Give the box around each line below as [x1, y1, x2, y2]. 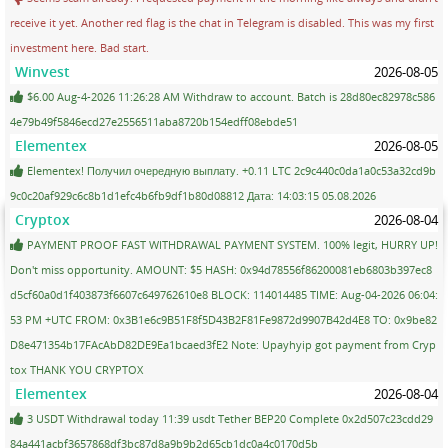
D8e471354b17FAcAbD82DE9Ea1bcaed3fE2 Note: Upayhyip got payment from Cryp [10, 336, 436, 352]
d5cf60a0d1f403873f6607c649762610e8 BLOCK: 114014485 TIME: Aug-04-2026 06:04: [10, 286, 438, 302]
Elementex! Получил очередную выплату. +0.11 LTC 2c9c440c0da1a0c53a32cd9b [24, 162, 436, 178]
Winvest [15, 61, 70, 81]
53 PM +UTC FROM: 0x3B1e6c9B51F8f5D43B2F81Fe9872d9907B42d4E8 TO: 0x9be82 [10, 311, 437, 327]
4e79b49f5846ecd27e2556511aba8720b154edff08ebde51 [10, 113, 298, 129]
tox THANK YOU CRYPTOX [10, 361, 143, 377]
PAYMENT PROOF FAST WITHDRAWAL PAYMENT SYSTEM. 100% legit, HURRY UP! [24, 236, 438, 252]
